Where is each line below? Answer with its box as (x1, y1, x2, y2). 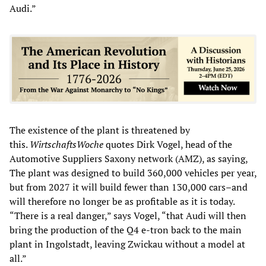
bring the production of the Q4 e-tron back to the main (9, 223, 242, 236)
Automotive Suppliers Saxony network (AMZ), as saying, (9, 151, 248, 165)
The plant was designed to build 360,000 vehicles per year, (9, 166, 256, 179)
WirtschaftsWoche (30, 137, 103, 151)
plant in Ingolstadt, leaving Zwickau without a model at (9, 237, 245, 251)
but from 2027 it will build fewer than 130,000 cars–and (9, 180, 248, 194)
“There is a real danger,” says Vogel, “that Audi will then (9, 208, 246, 222)
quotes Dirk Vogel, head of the (103, 137, 232, 151)
